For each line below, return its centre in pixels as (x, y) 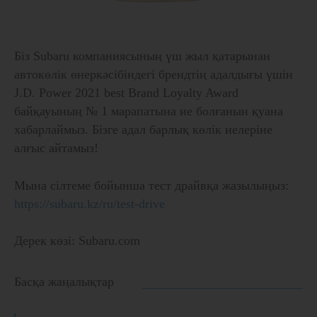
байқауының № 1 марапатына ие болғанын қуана (149, 111)
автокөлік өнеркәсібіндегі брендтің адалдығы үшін (154, 74)
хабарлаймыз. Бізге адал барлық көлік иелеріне (143, 129)
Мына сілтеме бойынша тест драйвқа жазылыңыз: (151, 185)
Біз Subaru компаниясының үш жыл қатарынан (142, 56)
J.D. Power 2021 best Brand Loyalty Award (126, 92)
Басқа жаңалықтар (64, 282)
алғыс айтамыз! (56, 148)
